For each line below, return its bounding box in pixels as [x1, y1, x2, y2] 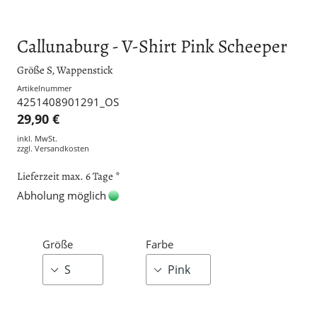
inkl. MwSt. [17, 133, 57, 144]
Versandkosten [35, 143, 89, 154]
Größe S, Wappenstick [17, 62, 113, 77]
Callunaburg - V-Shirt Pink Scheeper [17, 34, 287, 59]
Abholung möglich [17, 188, 106, 203]
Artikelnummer [17, 82, 71, 93]
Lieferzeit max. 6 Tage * [17, 168, 120, 183]
